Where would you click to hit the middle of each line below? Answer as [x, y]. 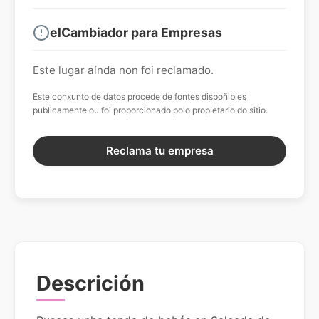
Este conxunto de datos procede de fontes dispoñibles [140, 96]
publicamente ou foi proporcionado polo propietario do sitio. [150, 110]
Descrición [90, 283]
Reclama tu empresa [159, 150]
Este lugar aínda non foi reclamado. [123, 70]
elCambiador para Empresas [136, 33]
